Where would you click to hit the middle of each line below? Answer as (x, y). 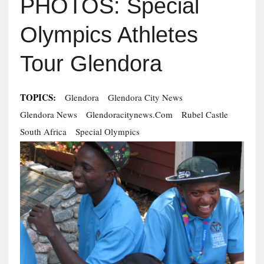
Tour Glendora (91, 64)
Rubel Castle (204, 115)
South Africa (43, 132)
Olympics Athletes (109, 35)
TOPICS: (38, 98)
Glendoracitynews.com (129, 115)
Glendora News (48, 115)
